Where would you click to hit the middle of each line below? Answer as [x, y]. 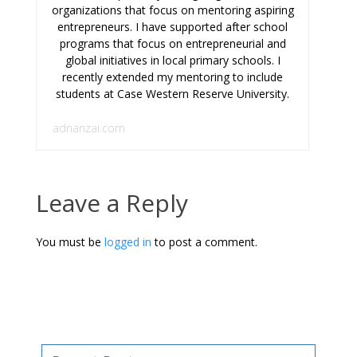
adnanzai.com [89, 127]
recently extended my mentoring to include [173, 76]
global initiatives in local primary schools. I [173, 60]
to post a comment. [204, 241]
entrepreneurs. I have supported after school [173, 26]
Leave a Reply [112, 202]
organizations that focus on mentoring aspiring [173, 10]
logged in [128, 241]
